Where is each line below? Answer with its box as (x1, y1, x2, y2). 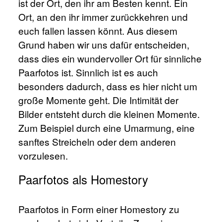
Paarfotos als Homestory (18, 171, 149, 188)
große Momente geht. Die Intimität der (18, 93, 179, 107)
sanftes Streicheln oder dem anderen (18, 135, 176, 149)
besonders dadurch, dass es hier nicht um (18, 79, 198, 93)
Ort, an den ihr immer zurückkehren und (18, 10, 188, 24)
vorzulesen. (18, 149, 68, 163)
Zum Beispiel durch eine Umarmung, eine (18, 121, 195, 135)
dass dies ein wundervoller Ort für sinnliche (18, 52, 202, 65)
